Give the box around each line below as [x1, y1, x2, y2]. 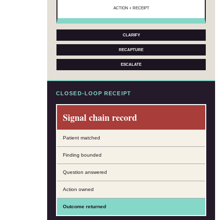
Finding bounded [63, 152, 102, 158]
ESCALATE [121, 62, 141, 67]
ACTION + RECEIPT [113, 5, 149, 10]
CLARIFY [122, 32, 140, 37]
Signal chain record [63, 110, 137, 124]
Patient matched [63, 135, 100, 140]
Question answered [63, 169, 107, 175]
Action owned [63, 186, 94, 192]
